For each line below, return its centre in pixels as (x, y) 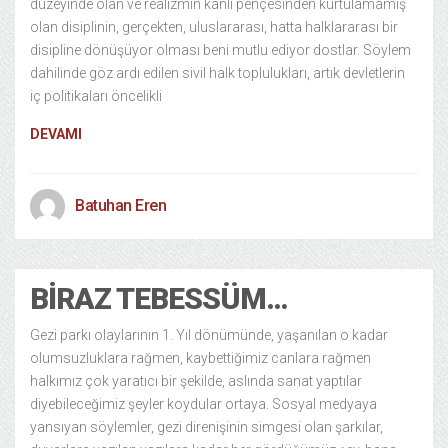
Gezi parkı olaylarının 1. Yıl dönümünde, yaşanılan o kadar (209, 335)
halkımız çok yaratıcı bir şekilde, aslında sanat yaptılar (196, 381)
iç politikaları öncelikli (96, 96)
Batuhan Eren (120, 205)
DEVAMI (56, 134)
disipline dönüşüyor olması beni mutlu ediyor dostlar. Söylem (220, 50)
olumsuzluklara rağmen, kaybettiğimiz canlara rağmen (200, 358)
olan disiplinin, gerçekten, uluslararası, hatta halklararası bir (214, 27)
